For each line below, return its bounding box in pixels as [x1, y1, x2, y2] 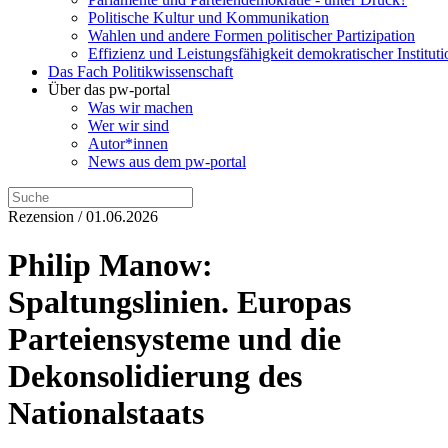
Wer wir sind [88, 117, 169, 134]
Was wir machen [88, 99, 193, 116]
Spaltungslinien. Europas [8, 284, 351, 321]
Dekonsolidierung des [8, 358, 302, 395]
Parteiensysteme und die [8, 321, 341, 358]
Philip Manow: [8, 247, 213, 284]
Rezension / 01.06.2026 [8, 208, 158, 225]
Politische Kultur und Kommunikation [88, 9, 329, 26]
